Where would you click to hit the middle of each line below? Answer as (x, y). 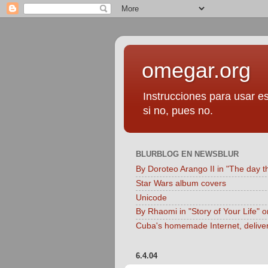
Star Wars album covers (181, 183)
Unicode (151, 197)
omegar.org (196, 70)
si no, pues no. (178, 111)
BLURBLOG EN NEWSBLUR (187, 154)
